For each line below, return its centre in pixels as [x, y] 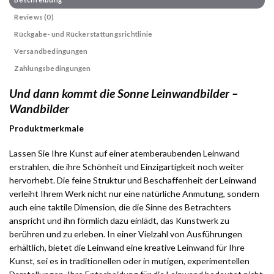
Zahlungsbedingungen [53, 68]
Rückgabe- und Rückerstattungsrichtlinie [83, 34]
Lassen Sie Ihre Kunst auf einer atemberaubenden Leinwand [124, 153]
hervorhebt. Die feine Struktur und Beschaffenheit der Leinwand [133, 180]
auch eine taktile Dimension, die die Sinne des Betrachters [120, 207]
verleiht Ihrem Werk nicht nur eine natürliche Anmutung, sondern [134, 193]
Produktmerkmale [46, 128]
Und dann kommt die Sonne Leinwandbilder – [124, 93]
